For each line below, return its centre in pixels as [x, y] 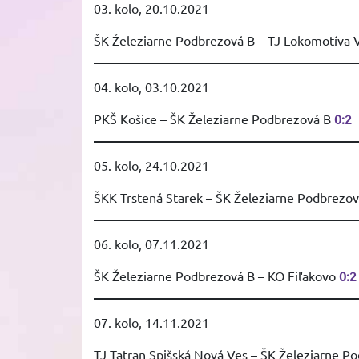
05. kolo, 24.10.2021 [151, 165]
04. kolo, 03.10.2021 [151, 87]
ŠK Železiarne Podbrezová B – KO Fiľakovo [216, 276]
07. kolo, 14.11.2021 [151, 322]
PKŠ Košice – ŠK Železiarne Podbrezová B [214, 119]
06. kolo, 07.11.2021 [151, 244]
